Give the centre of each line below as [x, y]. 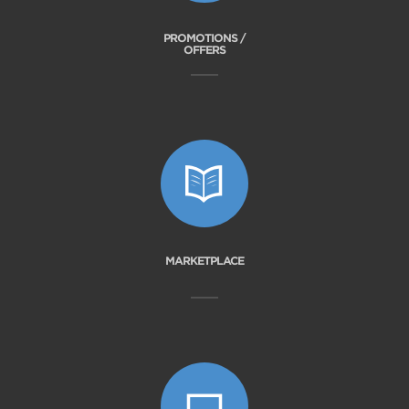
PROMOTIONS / [204, 38]
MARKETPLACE [204, 261]
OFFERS [204, 50]
